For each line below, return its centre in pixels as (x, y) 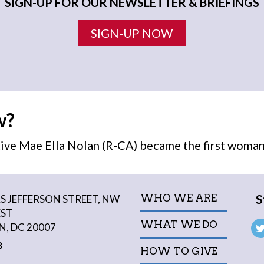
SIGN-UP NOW (132, 33)
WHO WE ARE (178, 198)
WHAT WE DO (179, 224)
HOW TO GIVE (179, 251)
